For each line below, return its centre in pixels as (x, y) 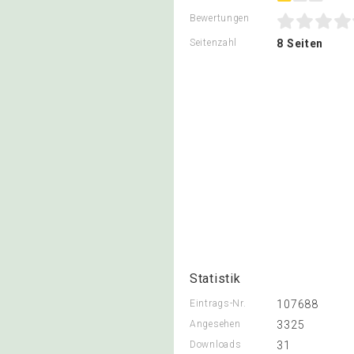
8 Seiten (300, 43)
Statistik (215, 279)
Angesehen (215, 324)
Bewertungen (220, 18)
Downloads (216, 345)
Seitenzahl (213, 43)
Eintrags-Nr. (218, 303)
